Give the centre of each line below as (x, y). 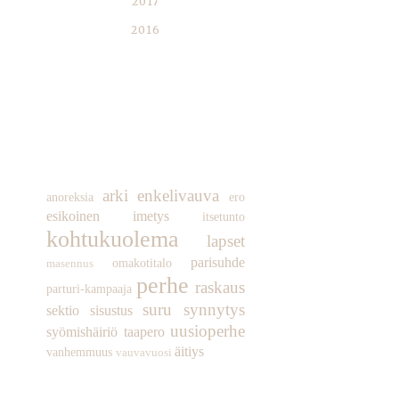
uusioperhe (208, 331)
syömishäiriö (82, 332)
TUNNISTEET (146, 159)
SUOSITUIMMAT (146, 91)
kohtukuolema (113, 240)
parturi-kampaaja (89, 289)
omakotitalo (142, 263)
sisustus (111, 311)
